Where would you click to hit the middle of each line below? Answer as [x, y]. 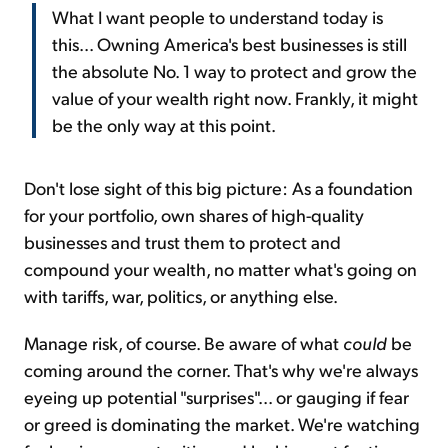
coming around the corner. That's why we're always [221, 370]
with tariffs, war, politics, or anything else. [181, 296]
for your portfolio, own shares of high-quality [194, 215]
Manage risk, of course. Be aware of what [183, 343]
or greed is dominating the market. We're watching [222, 424]
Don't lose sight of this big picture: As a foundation [218, 188]
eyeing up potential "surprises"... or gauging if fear [216, 397]
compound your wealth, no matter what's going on [220, 269]
